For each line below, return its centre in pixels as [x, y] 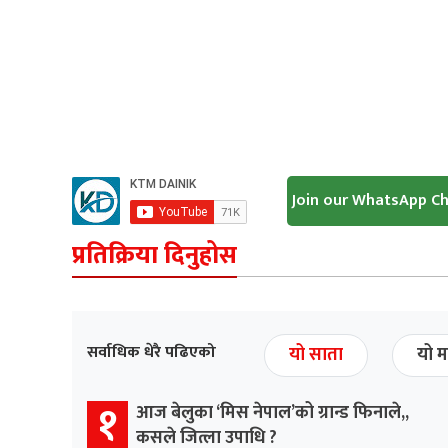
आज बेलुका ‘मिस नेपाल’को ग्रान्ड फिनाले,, [272, 412]
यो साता [316, 354]
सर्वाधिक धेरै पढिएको [151, 352]
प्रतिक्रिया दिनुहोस [154, 255]
